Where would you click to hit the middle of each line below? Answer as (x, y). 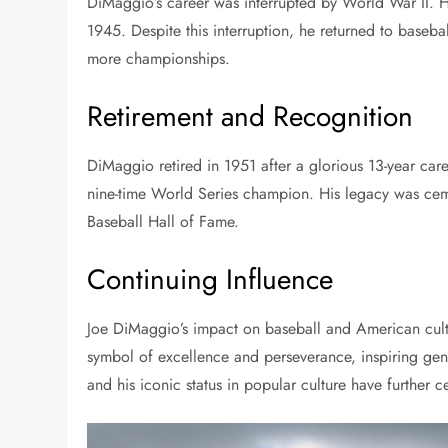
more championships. (159, 58)
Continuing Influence (210, 279)
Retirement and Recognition (250, 116)
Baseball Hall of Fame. (163, 221)
